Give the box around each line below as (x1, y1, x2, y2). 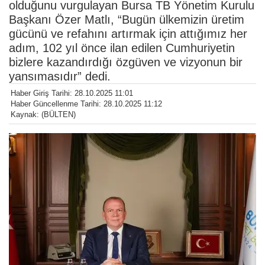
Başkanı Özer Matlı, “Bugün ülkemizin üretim (9, 13, 244, 27)
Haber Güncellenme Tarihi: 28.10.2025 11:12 (11, 99, 162, 109)
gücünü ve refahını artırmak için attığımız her (9, 27, 247, 41)
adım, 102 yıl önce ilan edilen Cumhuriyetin (9, 41, 235, 55)
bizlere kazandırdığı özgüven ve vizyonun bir (9, 56, 243, 69)
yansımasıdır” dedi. (9, 70, 111, 83)
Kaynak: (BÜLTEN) (11, 110, 76, 119)
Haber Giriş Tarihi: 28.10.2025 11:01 (11, 89, 133, 98)
